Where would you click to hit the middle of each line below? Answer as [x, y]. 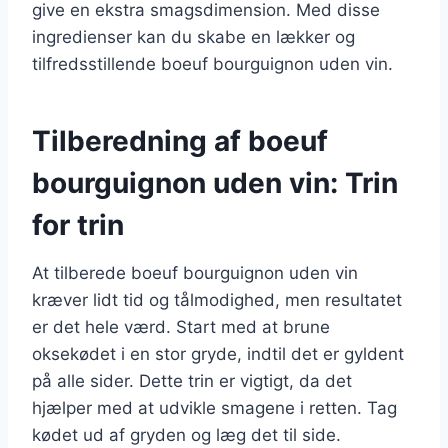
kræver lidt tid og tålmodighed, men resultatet [217, 299]
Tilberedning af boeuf [180, 140]
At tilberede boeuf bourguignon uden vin [195, 272]
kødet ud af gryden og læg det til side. [186, 434]
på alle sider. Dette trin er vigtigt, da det [192, 380]
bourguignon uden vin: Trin [215, 182]
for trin [78, 224]
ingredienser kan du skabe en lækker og [193, 36]
